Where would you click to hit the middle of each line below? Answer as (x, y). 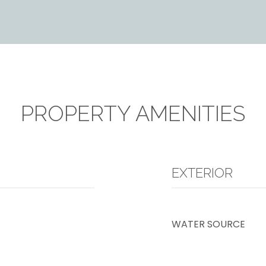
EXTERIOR (202, 173)
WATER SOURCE (208, 224)
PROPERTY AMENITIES (133, 113)
